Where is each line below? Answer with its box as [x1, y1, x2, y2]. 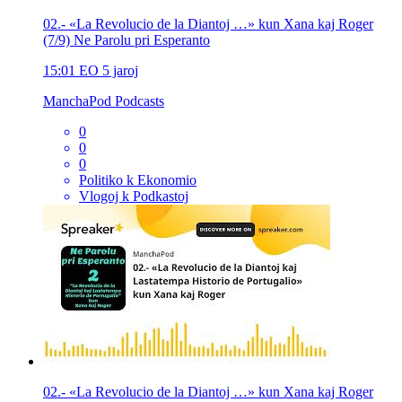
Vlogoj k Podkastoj [79, 188, 188, 204]
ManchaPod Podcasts [43, 92, 164, 109]
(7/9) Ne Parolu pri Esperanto [43, 31, 210, 48]
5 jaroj [102, 62, 138, 78]
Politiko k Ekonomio [79, 171, 197, 188]
